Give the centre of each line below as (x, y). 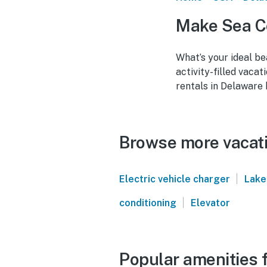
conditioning (148, 203)
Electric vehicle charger (175, 179)
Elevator (210, 203)
